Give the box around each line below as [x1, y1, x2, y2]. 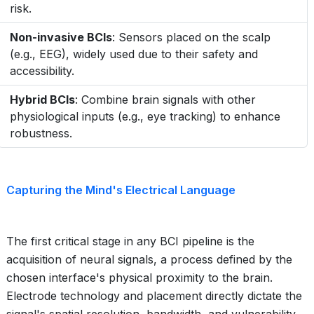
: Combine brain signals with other [75, 93, 256, 107]
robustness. [10, 126, 72, 140]
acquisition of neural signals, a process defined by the [6, 252, 292, 266]
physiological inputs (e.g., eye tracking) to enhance [10, 109, 280, 123]
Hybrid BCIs [10, 93, 75, 107]
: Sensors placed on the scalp [112, 30, 271, 44]
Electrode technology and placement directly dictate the [6, 289, 302, 303]
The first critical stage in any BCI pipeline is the [6, 234, 254, 248]
